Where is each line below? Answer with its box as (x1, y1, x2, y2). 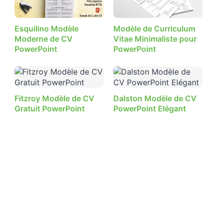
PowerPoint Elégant (113, 104, 186, 114)
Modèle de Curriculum (113, 23, 195, 33)
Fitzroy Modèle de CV (15, 93, 94, 104)
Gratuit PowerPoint (15, 104, 85, 114)
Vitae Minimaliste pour (113, 33, 197, 44)
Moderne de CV (15, 33, 73, 44)
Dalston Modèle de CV (113, 93, 197, 104)
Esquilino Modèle (15, 23, 78, 33)
